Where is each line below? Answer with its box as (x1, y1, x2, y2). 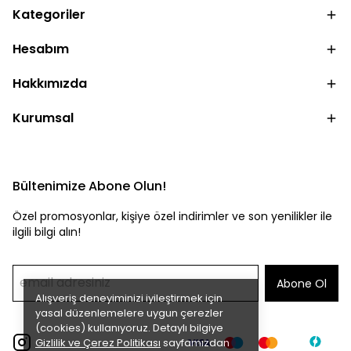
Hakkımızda (13, 74, 87, 92)
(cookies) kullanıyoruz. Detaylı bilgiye (35, 320, 223, 335)
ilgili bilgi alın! (13, 224, 81, 240)
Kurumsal (13, 109, 74, 127)
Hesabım (13, 40, 69, 58)
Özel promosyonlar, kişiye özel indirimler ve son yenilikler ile (13, 208, 332, 224)
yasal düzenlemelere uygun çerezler (35, 306, 223, 320)
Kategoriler (13, 5, 85, 24)
